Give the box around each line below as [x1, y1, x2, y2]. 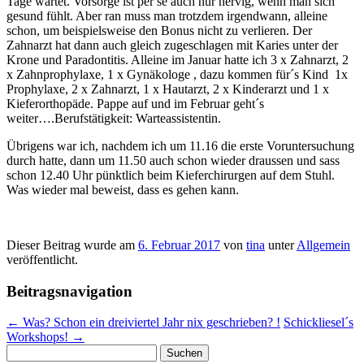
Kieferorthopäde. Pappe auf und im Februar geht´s [6, 96, 264, 110]
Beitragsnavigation [6, 282, 132, 300]
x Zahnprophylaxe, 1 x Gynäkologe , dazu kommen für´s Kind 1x [6, 67, 348, 81]
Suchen [6, 344, 44, 358]
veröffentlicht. [6, 252, 78, 266]
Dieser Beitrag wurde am [6, 237, 138, 252]
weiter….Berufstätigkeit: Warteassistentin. [6, 110, 221, 125]
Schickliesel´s [284, 315, 353, 330]
